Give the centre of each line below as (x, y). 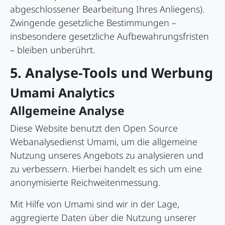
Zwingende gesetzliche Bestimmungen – (93, 23)
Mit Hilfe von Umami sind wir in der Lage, (95, 204)
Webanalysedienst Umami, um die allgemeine (104, 142)
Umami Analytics (63, 93)
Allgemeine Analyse (67, 111)
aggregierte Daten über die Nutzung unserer (103, 218)
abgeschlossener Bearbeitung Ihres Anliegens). (107, 9)
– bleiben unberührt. (52, 50)
